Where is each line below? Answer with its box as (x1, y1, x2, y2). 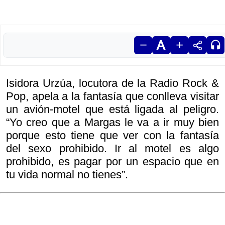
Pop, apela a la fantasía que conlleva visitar (6, 90, 219, 103)
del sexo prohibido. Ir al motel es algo (6, 142, 219, 155)
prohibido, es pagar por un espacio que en (6, 155, 219, 168)
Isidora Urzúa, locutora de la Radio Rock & (6, 77, 219, 90)
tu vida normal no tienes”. (6, 168, 128, 181)
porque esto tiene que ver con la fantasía (6, 129, 219, 142)
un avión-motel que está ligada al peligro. (6, 103, 219, 116)
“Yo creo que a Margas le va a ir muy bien (6, 116, 219, 129)
